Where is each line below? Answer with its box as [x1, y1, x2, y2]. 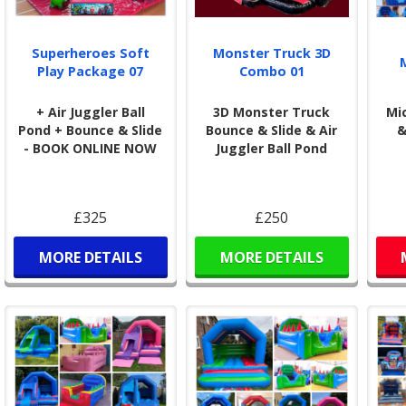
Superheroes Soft [31, 44, 150, 63]
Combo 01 [238, 63, 304, 81]
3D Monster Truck [213, 103, 331, 121]
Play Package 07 [37, 63, 144, 81]
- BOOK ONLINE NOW [24, 140, 158, 158]
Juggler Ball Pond [216, 140, 328, 158]
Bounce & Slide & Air [206, 121, 338, 140]
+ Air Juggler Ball [35, 103, 145, 121]
